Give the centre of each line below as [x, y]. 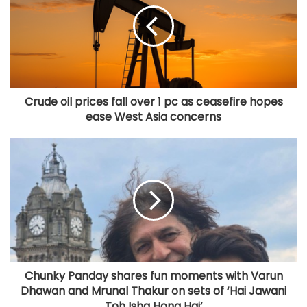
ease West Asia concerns [153, 116]
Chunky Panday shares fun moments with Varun [153, 275]
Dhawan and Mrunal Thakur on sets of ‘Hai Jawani [153, 291]
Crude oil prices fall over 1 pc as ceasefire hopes [153, 101]
